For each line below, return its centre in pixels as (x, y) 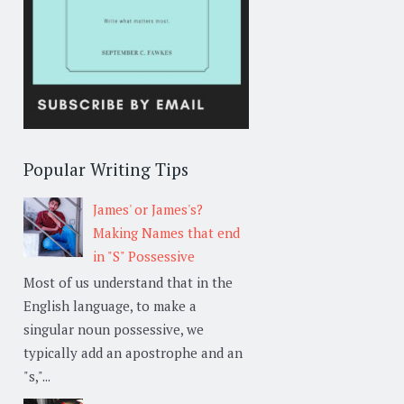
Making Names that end (166, 232)
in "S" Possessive (144, 256)
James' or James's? (148, 209)
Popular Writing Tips (106, 170)
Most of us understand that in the (128, 282)
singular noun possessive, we (114, 329)
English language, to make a (110, 305)
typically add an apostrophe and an (133, 352)
